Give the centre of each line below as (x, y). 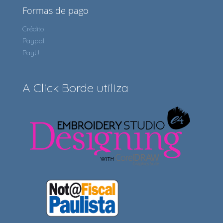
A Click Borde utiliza (75, 88)
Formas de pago (56, 11)
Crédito (33, 29)
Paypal (33, 41)
